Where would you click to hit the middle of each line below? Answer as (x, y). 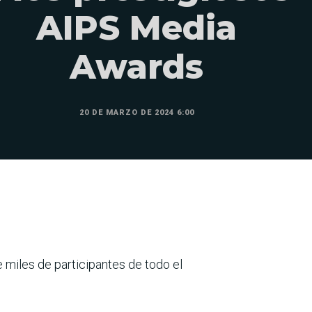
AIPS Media (136, 28)
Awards (136, 67)
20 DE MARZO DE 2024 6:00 (136, 113)
